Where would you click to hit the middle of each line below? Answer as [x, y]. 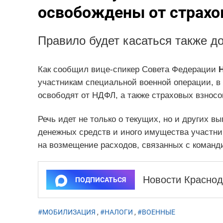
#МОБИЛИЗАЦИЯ [66, 212]
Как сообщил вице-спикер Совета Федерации [128, 70]
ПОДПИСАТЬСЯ [100, 180]
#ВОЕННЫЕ [156, 212]
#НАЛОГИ [116, 212]
